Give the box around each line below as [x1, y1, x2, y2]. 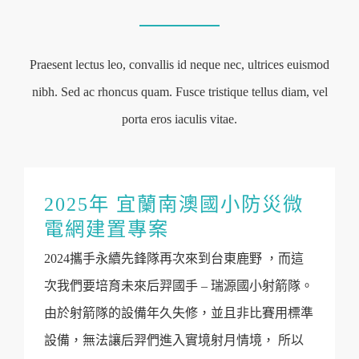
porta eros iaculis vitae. [122, 112, 237, 126]
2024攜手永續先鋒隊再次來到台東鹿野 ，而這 [44, 252, 304, 265]
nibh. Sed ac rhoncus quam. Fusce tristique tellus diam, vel [31, 85, 328, 99]
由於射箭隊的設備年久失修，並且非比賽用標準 [44, 306, 313, 320]
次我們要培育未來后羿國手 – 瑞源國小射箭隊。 [44, 279, 313, 292]
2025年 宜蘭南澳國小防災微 [44, 193, 304, 215]
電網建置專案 [44, 218, 169, 240]
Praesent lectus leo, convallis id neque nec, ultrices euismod [30, 58, 329, 71]
